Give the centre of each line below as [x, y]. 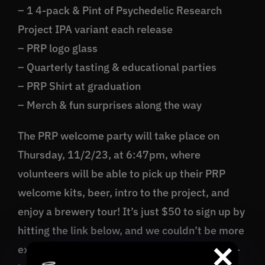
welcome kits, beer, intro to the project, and [123, 192]
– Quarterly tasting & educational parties [117, 67]
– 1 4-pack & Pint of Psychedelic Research [119, 10]
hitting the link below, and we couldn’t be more [131, 230]
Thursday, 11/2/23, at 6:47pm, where [109, 154]
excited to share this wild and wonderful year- [129, 249]
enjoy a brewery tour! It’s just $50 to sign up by [131, 211]
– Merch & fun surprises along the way [109, 105]
